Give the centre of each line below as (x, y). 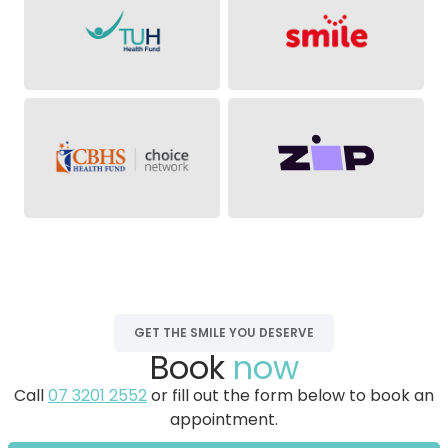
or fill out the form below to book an (290, 395)
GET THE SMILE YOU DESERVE (224, 332)
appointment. (224, 419)
